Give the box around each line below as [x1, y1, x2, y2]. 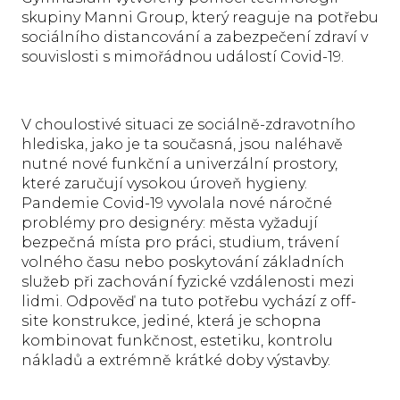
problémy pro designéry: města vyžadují [21, 214, 318, 232]
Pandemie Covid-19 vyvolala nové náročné [21, 195, 332, 212]
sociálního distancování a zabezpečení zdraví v [21, 29, 368, 46]
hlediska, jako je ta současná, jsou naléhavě [21, 136, 343, 154]
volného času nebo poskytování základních [21, 254, 345, 271]
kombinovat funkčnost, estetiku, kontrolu [21, 332, 333, 350]
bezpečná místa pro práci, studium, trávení [21, 234, 339, 252]
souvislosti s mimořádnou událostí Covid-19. [21, 48, 344, 66]
